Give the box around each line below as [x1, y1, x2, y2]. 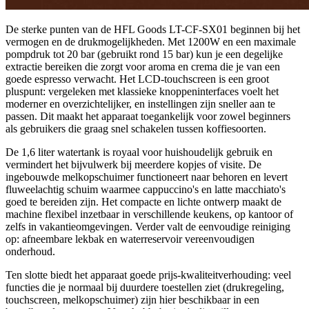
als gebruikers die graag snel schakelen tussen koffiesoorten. [6, 123, 266, 135]
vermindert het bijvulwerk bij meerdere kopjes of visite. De [6, 159, 261, 171]
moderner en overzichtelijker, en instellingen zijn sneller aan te [6, 98, 275, 110]
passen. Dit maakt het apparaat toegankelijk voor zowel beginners [6, 110, 290, 123]
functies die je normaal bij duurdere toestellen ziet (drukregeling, [6, 281, 284, 294]
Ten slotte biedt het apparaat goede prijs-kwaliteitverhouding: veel [6, 269, 291, 281]
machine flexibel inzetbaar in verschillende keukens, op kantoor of [6, 208, 293, 221]
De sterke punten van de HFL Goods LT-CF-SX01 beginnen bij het [6, 23, 300, 36]
